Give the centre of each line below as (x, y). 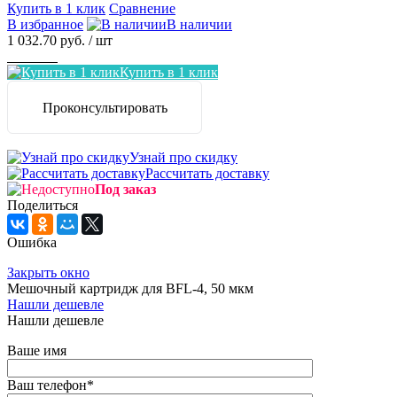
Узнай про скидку (183, 158)
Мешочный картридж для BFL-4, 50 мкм (130, 289)
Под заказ (125, 190)
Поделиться (43, 206)
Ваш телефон (47, 385)
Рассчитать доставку (207, 174)
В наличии (199, 25)
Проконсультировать (105, 108)
